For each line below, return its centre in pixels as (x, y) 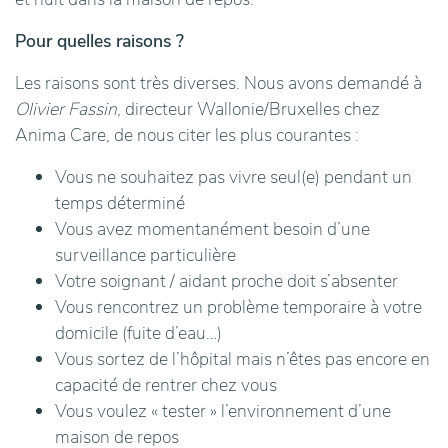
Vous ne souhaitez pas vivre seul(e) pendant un (233, 177)
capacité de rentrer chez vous (166, 385)
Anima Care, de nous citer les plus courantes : (187, 135)
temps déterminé (120, 203)
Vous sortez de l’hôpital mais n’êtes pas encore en (242, 359)
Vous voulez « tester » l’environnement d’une (223, 411)
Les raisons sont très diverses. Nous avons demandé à (218, 83)
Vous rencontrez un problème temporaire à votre (238, 307)
